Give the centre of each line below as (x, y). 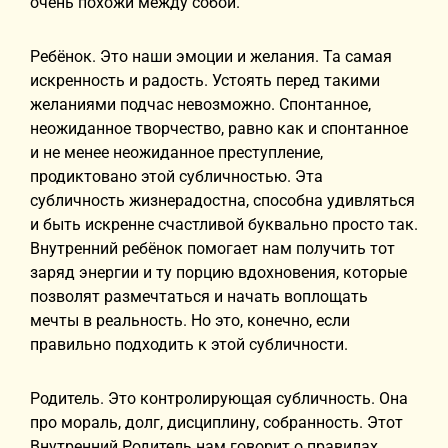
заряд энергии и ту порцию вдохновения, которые (218, 272)
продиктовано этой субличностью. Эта (176, 176)
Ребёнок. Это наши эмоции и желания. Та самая (211, 56)
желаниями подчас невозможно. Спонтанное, (200, 104)
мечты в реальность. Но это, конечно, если (190, 320)
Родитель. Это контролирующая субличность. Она (219, 398)
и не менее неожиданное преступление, (176, 152)
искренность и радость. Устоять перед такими (205, 80)
